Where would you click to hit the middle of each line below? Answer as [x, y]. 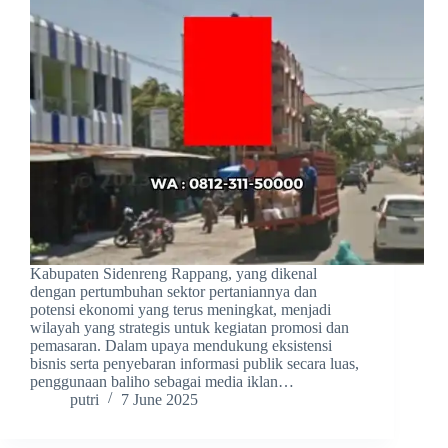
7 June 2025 [159, 400]
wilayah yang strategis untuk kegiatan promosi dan [189, 328]
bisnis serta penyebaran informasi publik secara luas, [194, 364]
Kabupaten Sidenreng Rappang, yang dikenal [173, 274]
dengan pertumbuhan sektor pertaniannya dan [173, 292]
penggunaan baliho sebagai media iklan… [162, 382]
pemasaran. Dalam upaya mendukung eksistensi [181, 346]
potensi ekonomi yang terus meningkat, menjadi [180, 310]
